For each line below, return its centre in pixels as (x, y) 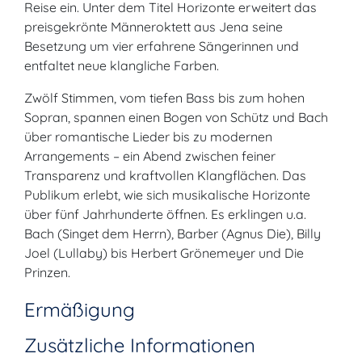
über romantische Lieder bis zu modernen (148, 137)
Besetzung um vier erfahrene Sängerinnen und (162, 46)
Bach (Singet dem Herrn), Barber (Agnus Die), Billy (173, 234)
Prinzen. (47, 272)
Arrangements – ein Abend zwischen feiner (150, 156)
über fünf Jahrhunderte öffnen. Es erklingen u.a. (165, 214)
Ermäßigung (80, 309)
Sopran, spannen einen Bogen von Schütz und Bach (176, 117)
